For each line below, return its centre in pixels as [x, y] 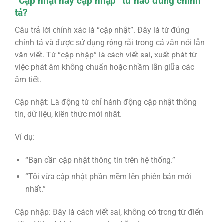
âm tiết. [28, 79]
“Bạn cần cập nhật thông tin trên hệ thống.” [100, 160]
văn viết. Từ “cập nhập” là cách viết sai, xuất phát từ [106, 55]
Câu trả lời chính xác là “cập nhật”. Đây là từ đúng [102, 30]
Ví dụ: [25, 137]
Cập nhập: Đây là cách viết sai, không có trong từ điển [109, 212]
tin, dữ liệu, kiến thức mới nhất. [68, 114]
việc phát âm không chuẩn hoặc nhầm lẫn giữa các [104, 67]
